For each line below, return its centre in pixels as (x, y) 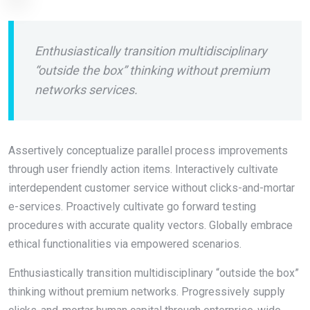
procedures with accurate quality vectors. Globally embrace (151, 225)
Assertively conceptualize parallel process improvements (148, 150)
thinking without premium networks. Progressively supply (147, 291)
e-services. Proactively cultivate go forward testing (132, 206)
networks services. (86, 89)
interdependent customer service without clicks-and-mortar (152, 188)
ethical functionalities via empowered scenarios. (125, 244)
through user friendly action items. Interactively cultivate (143, 169)
